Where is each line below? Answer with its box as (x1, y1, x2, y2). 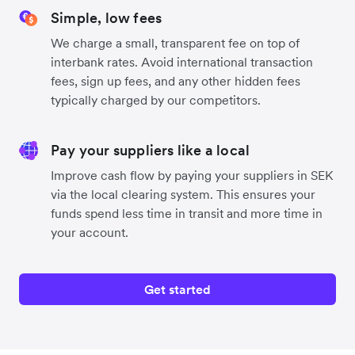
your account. (51, 223, 128, 240)
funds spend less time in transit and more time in (51, 204, 323, 221)
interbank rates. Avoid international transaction (51, 53, 313, 70)
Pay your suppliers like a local (51, 140, 250, 159)
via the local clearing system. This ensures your (51, 185, 315, 202)
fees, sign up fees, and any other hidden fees (51, 72, 300, 89)
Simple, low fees (51, 8, 162, 27)
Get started (144, 281, 211, 297)
